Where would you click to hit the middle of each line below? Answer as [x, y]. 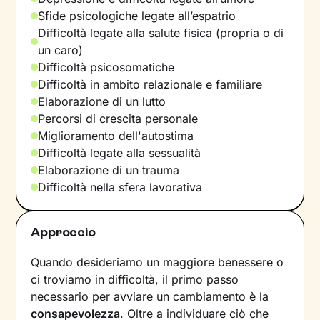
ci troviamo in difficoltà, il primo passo [135, 279]
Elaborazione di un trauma [109, 170]
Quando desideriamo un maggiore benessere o [157, 262]
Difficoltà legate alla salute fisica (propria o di [161, 32]
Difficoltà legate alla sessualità [120, 152]
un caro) [61, 50]
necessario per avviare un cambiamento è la [150, 296]
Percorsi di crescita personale [118, 118]
